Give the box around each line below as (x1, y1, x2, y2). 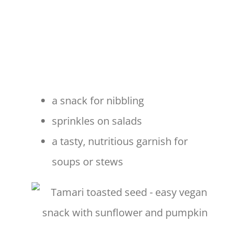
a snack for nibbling (52, 94, 144, 108)
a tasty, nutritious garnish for (52, 134, 188, 149)
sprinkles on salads (52, 114, 142, 128)
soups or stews (52, 155, 123, 169)
